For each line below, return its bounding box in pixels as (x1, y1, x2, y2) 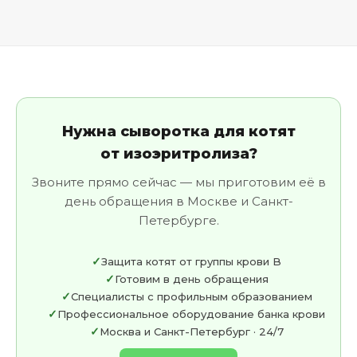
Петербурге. (138, 213, 219, 228)
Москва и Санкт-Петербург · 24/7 (99, 325, 284, 338)
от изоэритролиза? (100, 145, 257, 163)
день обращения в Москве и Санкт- (64, 194, 293, 209)
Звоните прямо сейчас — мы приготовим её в (31, 175, 326, 190)
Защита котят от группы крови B (101, 255, 281, 268)
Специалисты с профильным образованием (70, 290, 312, 303)
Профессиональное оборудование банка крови (57, 308, 325, 320)
